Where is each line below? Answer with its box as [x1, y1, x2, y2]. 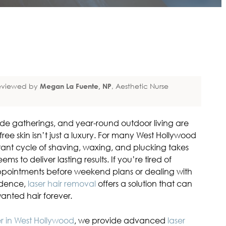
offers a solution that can [96, 178, 192, 189]
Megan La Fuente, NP [39, 82, 111, 91]
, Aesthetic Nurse [111, 82, 168, 91]
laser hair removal [28, 178, 96, 189]
